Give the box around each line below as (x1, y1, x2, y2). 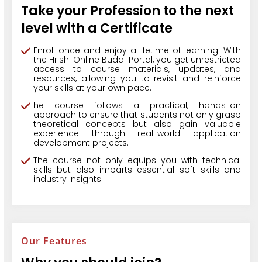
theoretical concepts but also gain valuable (33, 118, 242, 130)
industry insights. (33, 173, 103, 185)
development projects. (33, 137, 129, 149)
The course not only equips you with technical (33, 154, 242, 167)
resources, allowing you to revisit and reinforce (33, 73, 242, 85)
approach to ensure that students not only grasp (33, 109, 242, 121)
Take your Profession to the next (20, 2, 234, 20)
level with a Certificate (20, 19, 173, 38)
